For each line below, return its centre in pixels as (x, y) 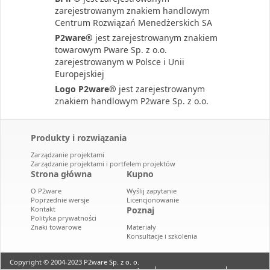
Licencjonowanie (153, 200)
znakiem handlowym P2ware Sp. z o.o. (132, 101)
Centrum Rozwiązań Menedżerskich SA (133, 23)
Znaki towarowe (56, 227)
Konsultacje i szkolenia (162, 236)
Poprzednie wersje (60, 200)
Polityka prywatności (64, 218)
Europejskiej (80, 74)
